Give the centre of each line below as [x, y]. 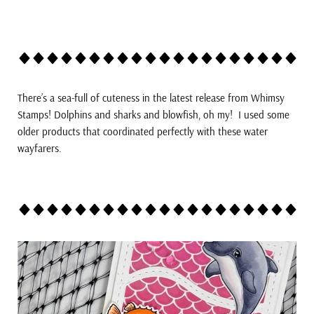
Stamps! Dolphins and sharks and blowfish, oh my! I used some [153, 115]
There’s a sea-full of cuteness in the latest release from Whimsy [151, 98]
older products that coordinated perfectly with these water [143, 132]
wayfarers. [42, 149]
